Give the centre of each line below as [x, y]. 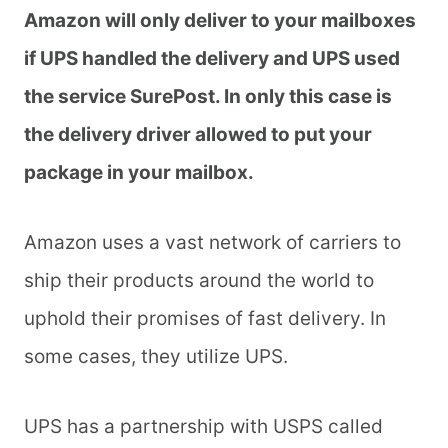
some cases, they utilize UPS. [156, 357]
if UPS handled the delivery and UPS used [212, 59]
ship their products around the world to [199, 281]
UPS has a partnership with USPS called [203, 427]
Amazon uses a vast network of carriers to [212, 243]
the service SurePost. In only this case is [208, 97]
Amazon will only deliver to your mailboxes [220, 21]
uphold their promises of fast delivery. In [205, 319]
